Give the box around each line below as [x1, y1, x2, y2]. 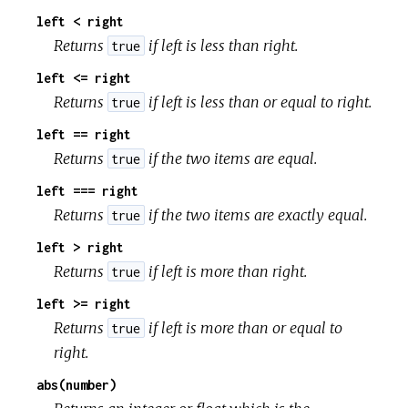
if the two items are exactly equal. [144, 205, 367, 224]
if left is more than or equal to [144, 318, 342, 337]
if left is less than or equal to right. [144, 92, 372, 111]
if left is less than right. [144, 36, 298, 55]
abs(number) [36, 376, 117, 393]
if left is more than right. [144, 261, 307, 280]
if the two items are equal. [144, 148, 317, 168]
